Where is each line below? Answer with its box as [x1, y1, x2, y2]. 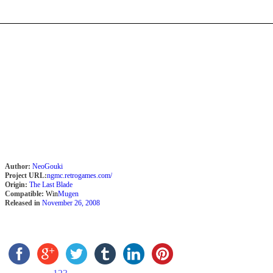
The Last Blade [29, 180, 73, 189]
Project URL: [5, 171, 47, 180]
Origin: [5, 180, 27, 189]
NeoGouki [32, 162, 63, 171]
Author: [5, 162, 30, 171]
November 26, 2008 [42, 199, 100, 207]
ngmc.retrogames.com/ [47, 171, 112, 180]
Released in [5, 199, 42, 207]
